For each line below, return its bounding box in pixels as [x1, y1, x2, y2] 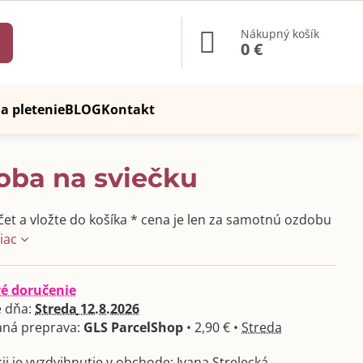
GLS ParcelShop [83, 318, 184, 336]
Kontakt [100, 100, 155, 118]
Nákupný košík [241, 26, 320, 41]
